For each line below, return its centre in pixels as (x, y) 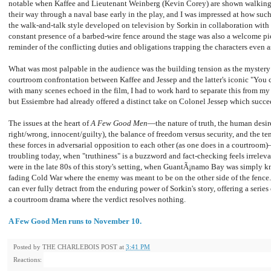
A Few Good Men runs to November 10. (75, 221)
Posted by (28, 247)
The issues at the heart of (50, 123)
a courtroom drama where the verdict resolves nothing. (97, 200)
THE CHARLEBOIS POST (80, 247)
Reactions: (28, 260)
